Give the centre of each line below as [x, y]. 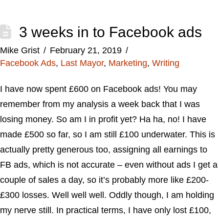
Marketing [128, 63]
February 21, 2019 [86, 50]
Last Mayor [82, 63]
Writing [166, 63]
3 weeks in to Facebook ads [110, 32]
